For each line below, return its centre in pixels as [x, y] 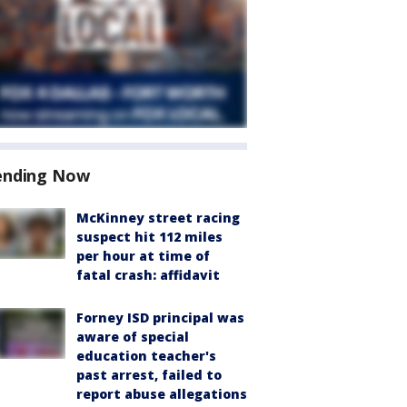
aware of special [133, 337]
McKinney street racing [158, 218]
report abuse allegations [162, 394]
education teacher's [146, 356]
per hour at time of [143, 256]
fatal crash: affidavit [148, 275]
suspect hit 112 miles [149, 237]
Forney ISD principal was [160, 318]
